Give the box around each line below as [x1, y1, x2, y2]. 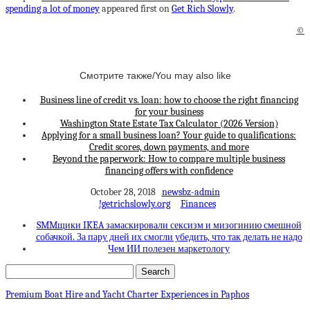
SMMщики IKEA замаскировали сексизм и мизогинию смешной [36, 219, 302, 231]
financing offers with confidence [104, 164, 233, 176]
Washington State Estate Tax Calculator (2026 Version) [60, 117, 278, 129]
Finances [180, 197, 216, 210]
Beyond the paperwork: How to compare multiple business [53, 152, 285, 165]
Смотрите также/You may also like [79, 70, 231, 82]
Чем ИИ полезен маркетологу [108, 242, 230, 255]
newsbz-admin [161, 185, 220, 198]
